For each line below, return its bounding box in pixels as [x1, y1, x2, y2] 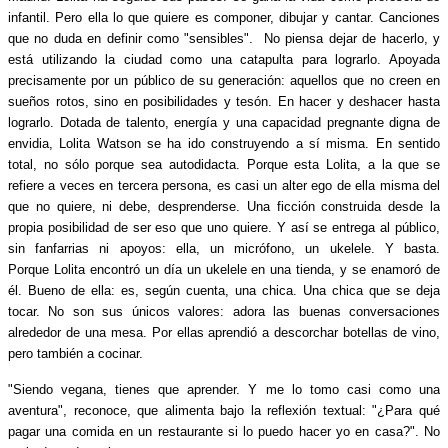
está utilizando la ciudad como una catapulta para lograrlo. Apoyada [8, 51, 440, 67]
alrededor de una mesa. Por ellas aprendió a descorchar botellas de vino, [8, 324, 440, 340]
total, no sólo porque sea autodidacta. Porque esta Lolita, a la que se [8, 156, 440, 172]
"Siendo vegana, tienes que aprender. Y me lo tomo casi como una [8, 381, 440, 397]
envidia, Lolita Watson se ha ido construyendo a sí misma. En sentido [8, 135, 440, 151]
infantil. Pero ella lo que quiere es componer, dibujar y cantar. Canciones [8, 9, 440, 25]
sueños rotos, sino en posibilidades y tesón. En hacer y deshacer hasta [8, 93, 440, 109]
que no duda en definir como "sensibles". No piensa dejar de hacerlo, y [8, 30, 440, 46]
